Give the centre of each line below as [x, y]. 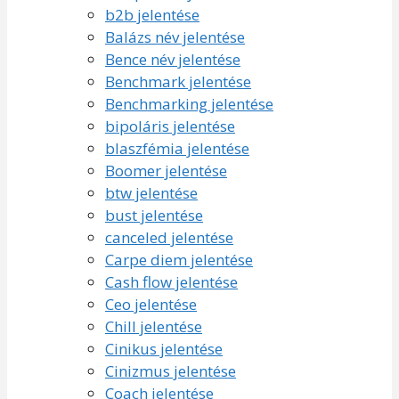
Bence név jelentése [173, 59]
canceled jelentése [169, 237]
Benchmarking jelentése [189, 103]
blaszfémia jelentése [177, 148]
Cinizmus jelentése [171, 370]
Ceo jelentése [151, 304]
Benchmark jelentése [178, 81]
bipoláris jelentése [170, 126]
